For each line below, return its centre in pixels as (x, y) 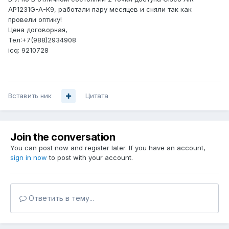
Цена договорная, (38, 30)
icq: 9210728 (28, 50)
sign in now (29, 158)
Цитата (97, 96)
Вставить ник (30, 96)
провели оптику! (35, 20)
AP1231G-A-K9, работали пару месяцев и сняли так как (100, 9)
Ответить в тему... (60, 198)
